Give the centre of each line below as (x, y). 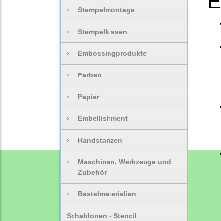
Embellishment (103, 118)
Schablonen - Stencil (102, 215)
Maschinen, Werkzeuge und (125, 162)
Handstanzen (100, 140)
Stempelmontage (107, 10)
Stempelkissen (103, 31)
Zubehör (92, 172)
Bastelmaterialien (107, 194)
